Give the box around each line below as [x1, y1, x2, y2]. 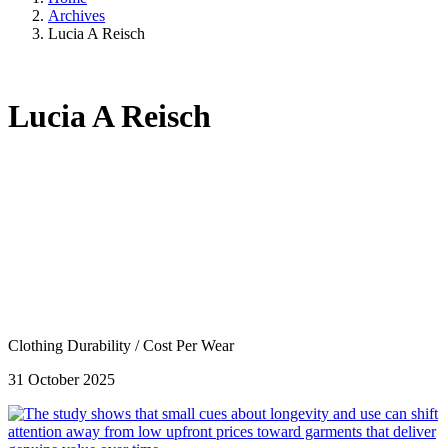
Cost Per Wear [143, 336, 234, 354]
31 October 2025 [8, 370, 115, 388]
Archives [48, 6, 105, 24]
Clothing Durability [8, 336, 135, 354]
